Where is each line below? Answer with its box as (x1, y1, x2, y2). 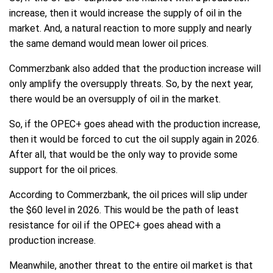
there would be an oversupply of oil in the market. (9, 93, 221, 105)
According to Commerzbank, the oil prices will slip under (9, 189, 247, 201)
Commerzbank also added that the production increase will (9, 63, 261, 75)
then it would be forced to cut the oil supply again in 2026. (9, 133, 259, 146)
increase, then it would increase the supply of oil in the (9, 7, 242, 19)
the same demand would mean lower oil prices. (9, 38, 208, 50)
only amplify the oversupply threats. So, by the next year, (9, 78, 253, 90)
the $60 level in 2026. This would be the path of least (9, 204, 239, 216)
